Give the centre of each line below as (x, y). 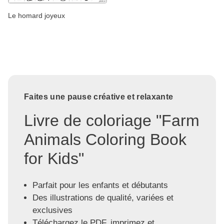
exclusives (52, 210)
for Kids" (54, 159)
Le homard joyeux (36, 16)
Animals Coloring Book (105, 140)
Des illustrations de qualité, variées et (103, 198)
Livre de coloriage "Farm (112, 121)
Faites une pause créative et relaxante (99, 97)
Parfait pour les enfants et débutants (100, 185)
